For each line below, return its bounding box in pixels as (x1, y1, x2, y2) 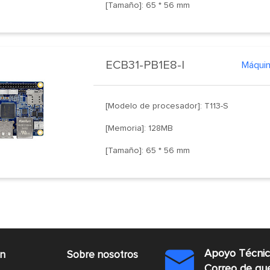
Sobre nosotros (66, 250, 138, 260)
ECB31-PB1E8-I (105, 58, 185, 71)
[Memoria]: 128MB (105, 124, 174, 133)
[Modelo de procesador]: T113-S (105, 101, 229, 110)
